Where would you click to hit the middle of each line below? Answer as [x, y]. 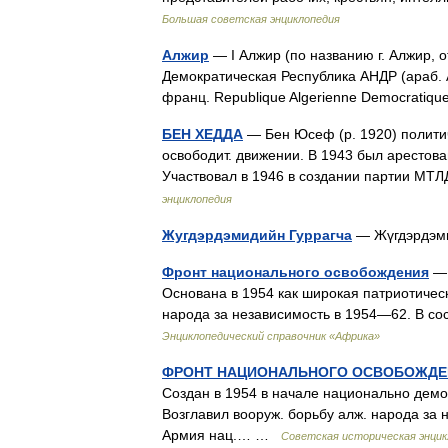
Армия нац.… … [221, 435]
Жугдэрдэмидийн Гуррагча [257, 235]
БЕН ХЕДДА [202, 134]
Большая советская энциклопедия [251, 19]
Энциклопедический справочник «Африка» [271, 336]
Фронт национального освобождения [295, 272]
